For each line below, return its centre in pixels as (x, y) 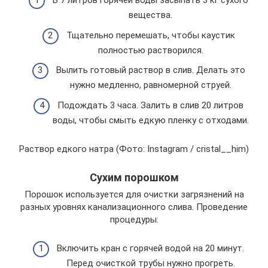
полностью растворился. (150, 50)
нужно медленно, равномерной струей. (150, 85)
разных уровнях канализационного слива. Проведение (134, 207)
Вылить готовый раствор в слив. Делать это (150, 70)
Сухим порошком (134, 177)
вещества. (150, 15)
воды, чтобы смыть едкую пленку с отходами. (150, 120)
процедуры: (134, 219)
